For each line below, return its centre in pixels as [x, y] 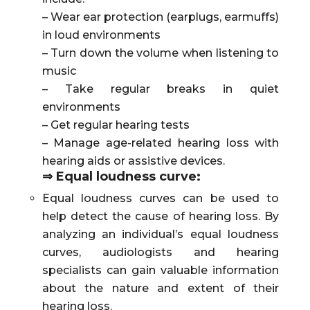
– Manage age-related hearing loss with [161, 143]
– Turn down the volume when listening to [161, 53]
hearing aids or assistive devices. [133, 161]
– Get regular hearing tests [116, 125]
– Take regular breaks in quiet [161, 89]
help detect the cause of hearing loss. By [161, 216]
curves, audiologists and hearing [161, 252]
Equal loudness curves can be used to [161, 198]
